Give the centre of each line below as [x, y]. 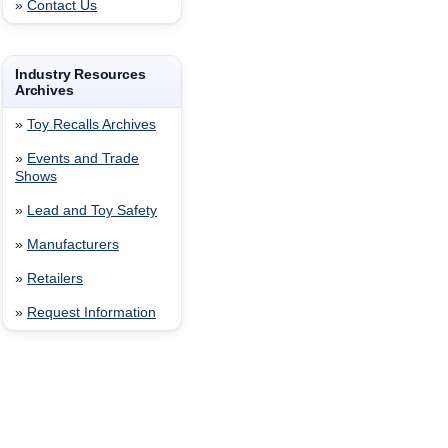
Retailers [55, 278]
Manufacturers [73, 244]
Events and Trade [83, 158]
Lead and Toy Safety [92, 210]
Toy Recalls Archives [91, 124]
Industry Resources [80, 74]
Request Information [91, 312]
